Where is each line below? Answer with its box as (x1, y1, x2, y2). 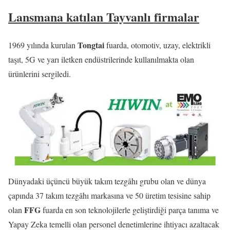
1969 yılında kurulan (8, 39, 78, 50)
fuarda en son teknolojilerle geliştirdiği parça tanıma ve (41, 204, 219, 215)
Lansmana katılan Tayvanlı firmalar (8, 7, 199, 26)
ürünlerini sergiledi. (8, 68, 71, 79)
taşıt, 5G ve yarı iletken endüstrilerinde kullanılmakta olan (8, 53, 194, 65)
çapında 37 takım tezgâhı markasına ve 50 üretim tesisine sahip (8, 189, 210, 201)
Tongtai (78, 39, 104, 51)
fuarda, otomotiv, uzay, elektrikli (104, 39, 210, 50)
